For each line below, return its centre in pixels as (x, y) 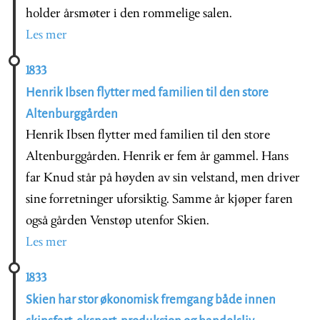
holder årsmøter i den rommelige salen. (129, 14)
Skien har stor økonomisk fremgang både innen (151, 299)
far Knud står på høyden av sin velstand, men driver (163, 178)
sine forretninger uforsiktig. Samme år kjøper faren (159, 199)
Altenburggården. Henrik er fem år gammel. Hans (157, 156)
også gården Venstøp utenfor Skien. (117, 221)
